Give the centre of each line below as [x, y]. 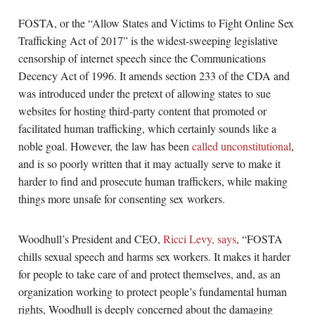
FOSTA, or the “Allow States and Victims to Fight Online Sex [156, 23]
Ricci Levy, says [200, 239]
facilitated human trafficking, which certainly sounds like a [148, 129]
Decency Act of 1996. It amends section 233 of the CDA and [154, 76]
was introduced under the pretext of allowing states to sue [145, 94]
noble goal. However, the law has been [105, 146]
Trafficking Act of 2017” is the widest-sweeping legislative [148, 41]
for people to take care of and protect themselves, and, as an [150, 274]
